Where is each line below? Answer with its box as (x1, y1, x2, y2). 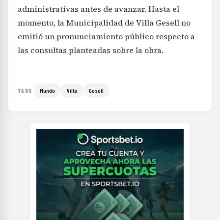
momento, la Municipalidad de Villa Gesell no (18, 17, 191, 28)
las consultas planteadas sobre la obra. (18, 45, 164, 56)
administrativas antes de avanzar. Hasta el (18, 3, 179, 15)
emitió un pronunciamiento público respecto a (18, 31, 195, 42)
